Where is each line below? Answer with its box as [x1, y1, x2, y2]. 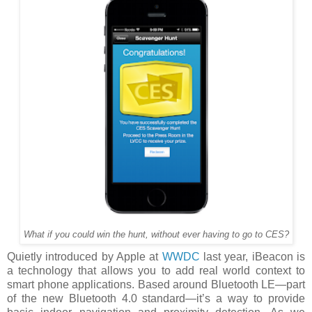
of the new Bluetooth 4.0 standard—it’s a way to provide [7, 292, 305, 304]
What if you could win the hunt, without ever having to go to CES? [23, 228, 289, 240]
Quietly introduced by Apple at [7, 250, 162, 263]
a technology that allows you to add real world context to [7, 264, 305, 276]
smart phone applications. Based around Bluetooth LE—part [7, 278, 305, 290]
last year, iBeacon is [199, 250, 306, 263]
